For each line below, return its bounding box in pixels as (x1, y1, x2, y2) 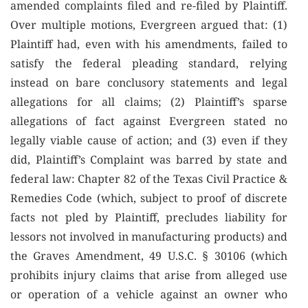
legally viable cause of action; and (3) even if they (10, 133, 287, 148)
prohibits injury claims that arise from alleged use (10, 267, 287, 283)
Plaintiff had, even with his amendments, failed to (10, 36, 287, 52)
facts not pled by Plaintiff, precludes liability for (10, 210, 287, 225)
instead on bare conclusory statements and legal (10, 75, 287, 90)
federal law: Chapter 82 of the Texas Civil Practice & (10, 171, 287, 186)
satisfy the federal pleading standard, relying (10, 56, 287, 71)
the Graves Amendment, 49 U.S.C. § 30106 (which (10, 248, 287, 263)
